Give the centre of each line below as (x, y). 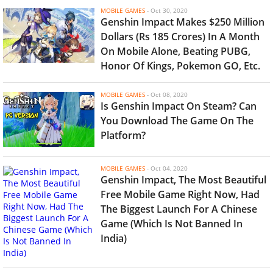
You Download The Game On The (177, 121)
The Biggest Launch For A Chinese (179, 209)
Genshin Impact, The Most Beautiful (183, 180)
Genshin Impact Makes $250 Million (183, 22)
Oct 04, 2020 (169, 168)
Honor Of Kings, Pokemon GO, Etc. (180, 66)
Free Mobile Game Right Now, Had (180, 194)
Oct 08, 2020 (169, 94)
